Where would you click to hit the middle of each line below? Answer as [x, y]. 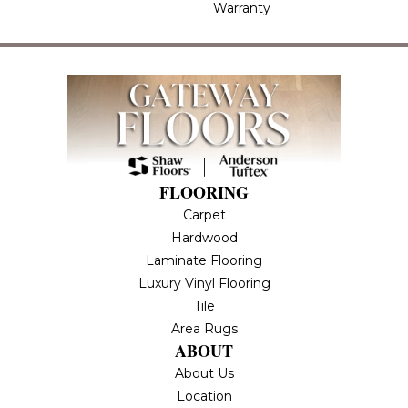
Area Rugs [204, 328]
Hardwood [204, 237]
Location [204, 396]
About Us [204, 373]
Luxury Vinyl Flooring [204, 283]
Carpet [204, 214]
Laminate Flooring [204, 260]
